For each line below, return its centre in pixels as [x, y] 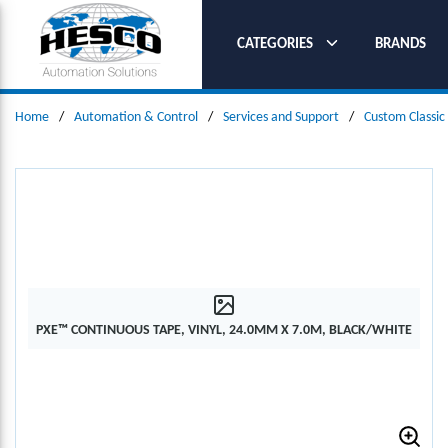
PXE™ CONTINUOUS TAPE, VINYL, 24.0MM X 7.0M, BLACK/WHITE [224, 330]
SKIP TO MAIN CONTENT [104, 27]
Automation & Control [136, 117]
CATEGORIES [274, 44]
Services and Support [281, 117]
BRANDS [401, 44]
